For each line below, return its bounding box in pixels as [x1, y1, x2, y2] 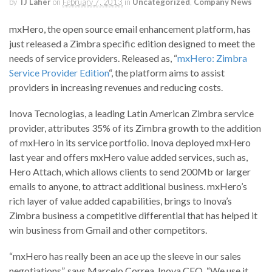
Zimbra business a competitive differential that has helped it [9, 209, 257, 222]
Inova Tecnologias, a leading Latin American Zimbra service [9, 107, 254, 120]
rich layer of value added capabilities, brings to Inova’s [9, 195, 232, 207]
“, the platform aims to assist [109, 67, 225, 79]
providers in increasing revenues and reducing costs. [9, 81, 223, 93]
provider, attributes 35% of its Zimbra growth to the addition [9, 122, 261, 134]
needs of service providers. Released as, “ [9, 52, 177, 64]
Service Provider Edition [9, 67, 109, 79]
